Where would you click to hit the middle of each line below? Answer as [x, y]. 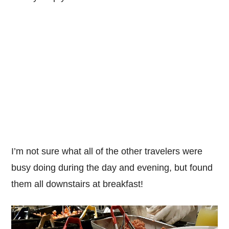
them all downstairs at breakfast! [77, 184]
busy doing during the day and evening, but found [112, 168]
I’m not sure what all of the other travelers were [107, 152]
